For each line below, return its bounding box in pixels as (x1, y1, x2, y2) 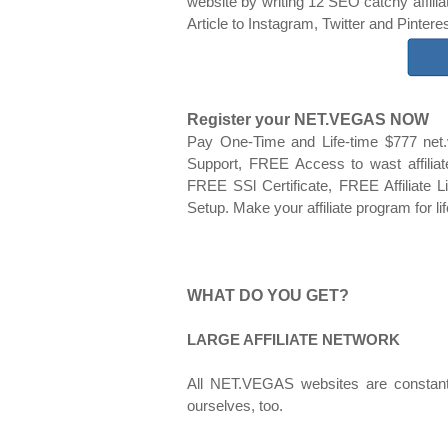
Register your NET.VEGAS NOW (187, 111, 429, 128)
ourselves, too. (187, 397, 283, 414)
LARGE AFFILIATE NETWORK (187, 331, 400, 348)
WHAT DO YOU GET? (187, 287, 349, 304)
